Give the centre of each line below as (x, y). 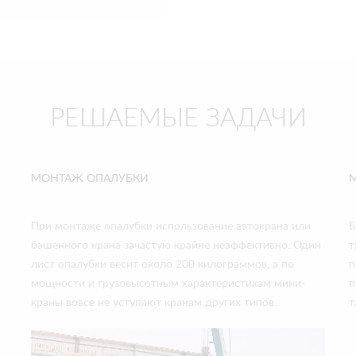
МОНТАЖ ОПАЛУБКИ (90, 178)
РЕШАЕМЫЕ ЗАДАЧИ (178, 118)
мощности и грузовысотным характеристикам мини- (168, 283)
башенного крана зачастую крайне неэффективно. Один (176, 245)
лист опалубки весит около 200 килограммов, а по (163, 264)
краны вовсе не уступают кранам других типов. (154, 302)
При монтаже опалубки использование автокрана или (171, 226)
